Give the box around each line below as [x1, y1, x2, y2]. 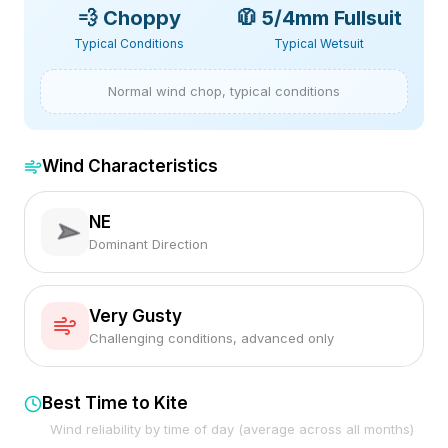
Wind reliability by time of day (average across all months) [50, 421, 414, 437]
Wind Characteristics [42, 156, 218, 176]
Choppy [102, 6, 181, 30]
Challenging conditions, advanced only [89, 330, 334, 346]
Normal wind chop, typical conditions [108, 83, 340, 99]
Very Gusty [89, 306, 182, 326]
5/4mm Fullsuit [261, 6, 402, 30]
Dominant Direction [89, 236, 208, 252]
